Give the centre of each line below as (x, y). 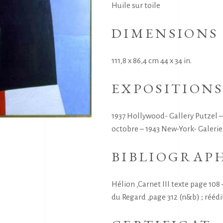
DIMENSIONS (165, 33)
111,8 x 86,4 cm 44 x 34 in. (152, 60)
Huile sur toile (136, 5)
